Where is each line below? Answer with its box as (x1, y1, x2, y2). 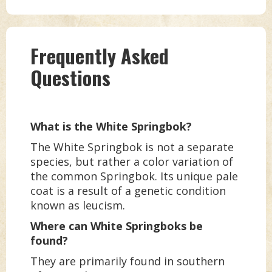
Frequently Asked (30, 41, 169, 70)
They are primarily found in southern (30, 254, 225, 269)
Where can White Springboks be (30, 219, 203, 234)
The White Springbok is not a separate (30, 140, 234, 155)
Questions (30, 63, 110, 92)
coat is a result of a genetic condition (30, 183, 226, 199)
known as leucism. (30, 198, 125, 213)
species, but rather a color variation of (30, 154, 233, 169)
